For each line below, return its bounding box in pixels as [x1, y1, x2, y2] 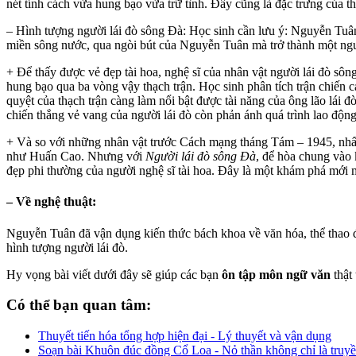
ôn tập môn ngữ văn [222, 267, 331, 281]
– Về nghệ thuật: [6, 195, 96, 209]
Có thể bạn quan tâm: [6, 296, 151, 314]
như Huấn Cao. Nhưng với [6, 149, 145, 163]
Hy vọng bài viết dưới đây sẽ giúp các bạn [6, 267, 222, 281]
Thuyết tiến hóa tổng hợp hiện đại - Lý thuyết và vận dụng [38, 328, 331, 342]
